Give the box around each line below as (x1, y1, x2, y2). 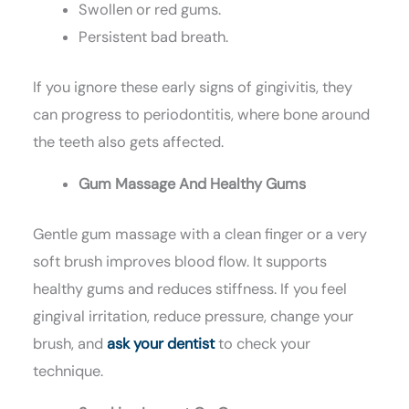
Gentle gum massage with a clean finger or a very (33, 225, 368, 245)
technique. (33, 362, 104, 382)
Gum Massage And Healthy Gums (78, 174, 306, 194)
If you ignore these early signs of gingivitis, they (33, 78, 353, 98)
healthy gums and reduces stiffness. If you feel (33, 279, 348, 299)
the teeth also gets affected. (33, 132, 225, 152)
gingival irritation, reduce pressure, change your (33, 307, 354, 327)
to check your (215, 334, 311, 354)
